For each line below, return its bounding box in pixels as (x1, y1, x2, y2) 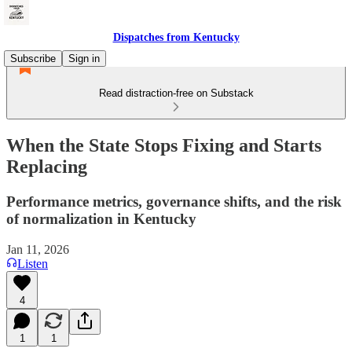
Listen (17, 256, 48, 270)
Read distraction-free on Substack (98, 87, 254, 99)
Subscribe (10, 53, 56, 64)
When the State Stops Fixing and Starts (6, 134, 321, 156)
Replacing (6, 156, 87, 177)
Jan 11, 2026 (6, 242, 69, 256)
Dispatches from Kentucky (112, 31, 240, 43)
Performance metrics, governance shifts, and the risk (6, 192, 342, 210)
